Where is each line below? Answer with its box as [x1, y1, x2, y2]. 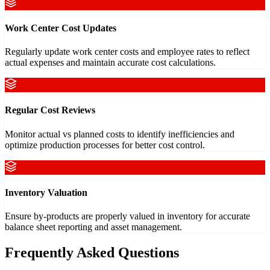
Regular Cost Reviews [5, 105, 95, 116]
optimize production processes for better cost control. [5, 139, 205, 150]
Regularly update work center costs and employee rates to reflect [5, 46, 250, 57]
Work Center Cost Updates [5, 22, 116, 33]
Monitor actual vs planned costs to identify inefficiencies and [5, 128, 234, 139]
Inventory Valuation [5, 187, 87, 198]
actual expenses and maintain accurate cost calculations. [5, 57, 216, 68]
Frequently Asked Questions [5, 245, 179, 261]
